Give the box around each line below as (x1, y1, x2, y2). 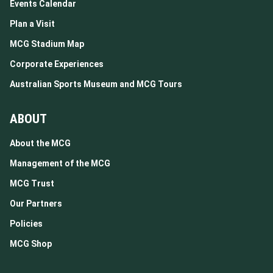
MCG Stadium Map (10, 39, 84, 49)
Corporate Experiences (10, 59, 104, 69)
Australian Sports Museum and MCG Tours (10, 79, 182, 89)
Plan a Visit (10, 19, 55, 29)
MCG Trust (10, 179, 54, 188)
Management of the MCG (10, 158, 110, 168)
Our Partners (10, 199, 62, 208)
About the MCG (10, 138, 71, 148)
